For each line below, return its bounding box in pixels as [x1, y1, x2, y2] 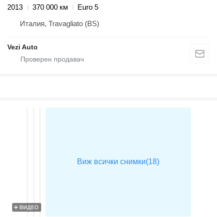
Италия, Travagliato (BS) [20, 19, 99, 28]
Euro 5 [77, 3, 98, 12]
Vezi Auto [7, 43, 38, 51]
